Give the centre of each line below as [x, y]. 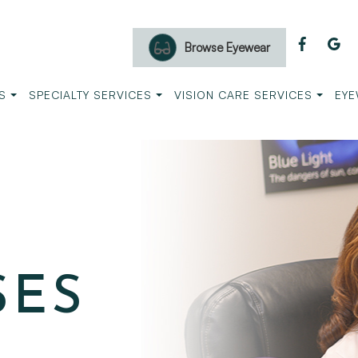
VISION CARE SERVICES [243, 95]
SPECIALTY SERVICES [90, 95]
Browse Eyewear [227, 48]
